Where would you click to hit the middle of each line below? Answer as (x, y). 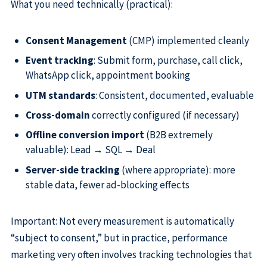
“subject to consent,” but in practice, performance (119, 238)
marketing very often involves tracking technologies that (131, 255)
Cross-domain (58, 115)
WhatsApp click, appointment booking (108, 75)
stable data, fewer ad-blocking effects (107, 184)
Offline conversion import (85, 135)
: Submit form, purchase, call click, (168, 60)
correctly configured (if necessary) (164, 115)
